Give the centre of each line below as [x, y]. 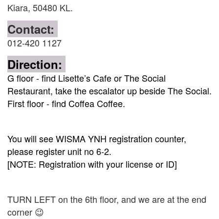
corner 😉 [26, 211]
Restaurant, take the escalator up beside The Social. [109, 90]
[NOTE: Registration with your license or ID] [93, 164]
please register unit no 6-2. [59, 151]
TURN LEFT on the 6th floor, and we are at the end [107, 199]
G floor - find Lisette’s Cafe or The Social [87, 77]
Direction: [36, 64]
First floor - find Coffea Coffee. [67, 103]
